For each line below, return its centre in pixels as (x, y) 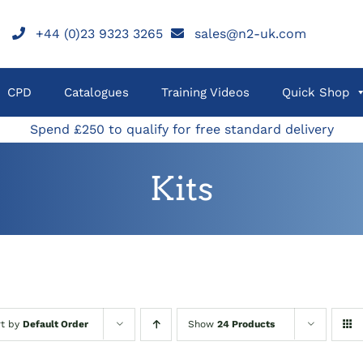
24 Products (246, 324)
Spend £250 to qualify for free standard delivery (181, 129)
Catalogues (96, 92)
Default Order (56, 324)
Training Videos (205, 92)
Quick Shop (316, 92)
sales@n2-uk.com (250, 33)
